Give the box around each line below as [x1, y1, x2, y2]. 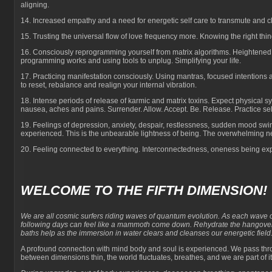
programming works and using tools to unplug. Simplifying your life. [21, 56, 241, 65]
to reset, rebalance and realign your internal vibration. [21, 81, 197, 89]
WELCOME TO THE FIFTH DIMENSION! [21, 183, 267, 198]
